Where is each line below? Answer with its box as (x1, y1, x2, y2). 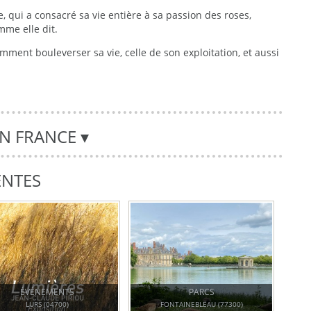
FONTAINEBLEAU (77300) (160, 299, 243, 310)
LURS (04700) (26, 299, 69, 310)
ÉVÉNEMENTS (20, 286, 75, 299)
